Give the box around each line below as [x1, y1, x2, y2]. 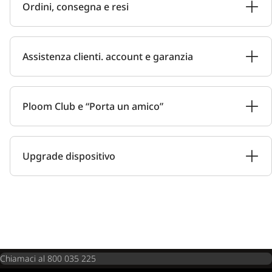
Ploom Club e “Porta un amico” [22, 100, 163, 113]
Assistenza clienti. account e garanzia [22, 50, 193, 63]
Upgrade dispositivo [22, 149, 115, 163]
